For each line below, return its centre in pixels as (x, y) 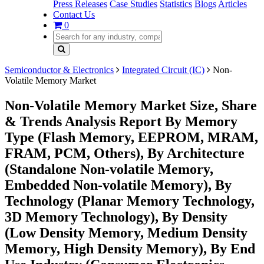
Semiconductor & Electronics (59, 70)
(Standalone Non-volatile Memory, (109, 169)
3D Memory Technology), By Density (116, 217)
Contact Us (74, 14)
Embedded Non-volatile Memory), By (118, 185)
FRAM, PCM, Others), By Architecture (125, 153)
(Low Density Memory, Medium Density (126, 232)
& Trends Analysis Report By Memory (121, 121)
